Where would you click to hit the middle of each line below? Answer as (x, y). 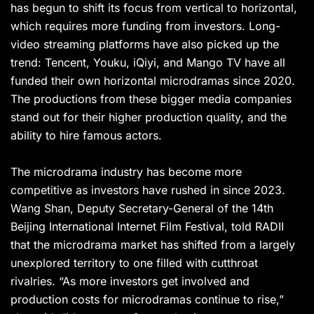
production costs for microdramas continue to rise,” (147, 300)
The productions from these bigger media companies (151, 99)
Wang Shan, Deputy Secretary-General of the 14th (142, 209)
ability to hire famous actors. (88, 136)
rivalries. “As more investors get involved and (130, 281)
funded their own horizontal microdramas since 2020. (153, 81)
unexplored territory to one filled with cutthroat (134, 263)
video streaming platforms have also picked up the (145, 45)
